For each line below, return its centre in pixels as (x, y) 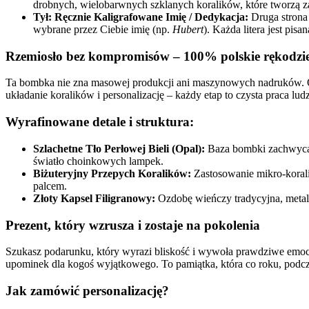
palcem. (50, 186)
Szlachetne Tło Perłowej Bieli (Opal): (119, 148)
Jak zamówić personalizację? (87, 291)
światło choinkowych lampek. (98, 161)
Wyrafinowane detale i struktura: (100, 122)
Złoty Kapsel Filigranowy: (94, 198)
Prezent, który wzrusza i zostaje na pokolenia (133, 225)
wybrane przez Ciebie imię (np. (103, 30)
